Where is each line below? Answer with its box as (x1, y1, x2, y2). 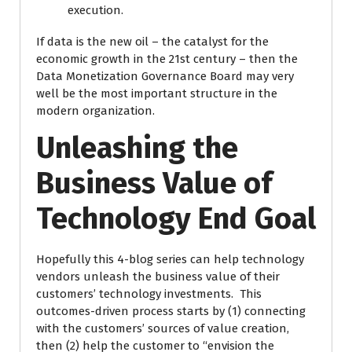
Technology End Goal (36, 200, 316, 236)
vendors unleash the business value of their (36, 269, 280, 284)
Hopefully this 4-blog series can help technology (36, 252, 304, 266)
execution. (68, 3, 123, 17)
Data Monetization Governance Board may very (36, 69, 294, 83)
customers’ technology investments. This (36, 287, 262, 301)
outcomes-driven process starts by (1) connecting (36, 304, 306, 318)
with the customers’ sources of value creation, (36, 321, 289, 335)
